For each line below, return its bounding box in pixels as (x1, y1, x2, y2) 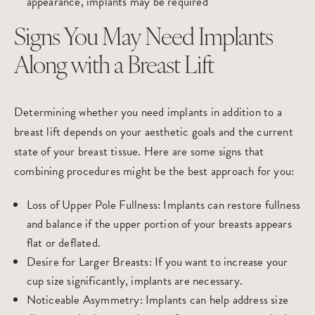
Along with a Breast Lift (14, 55, 214, 79)
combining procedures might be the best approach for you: (14, 162, 295, 180)
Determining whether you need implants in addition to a (14, 103, 282, 121)
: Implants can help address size (139, 290, 288, 309)
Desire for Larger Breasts (26, 252, 149, 271)
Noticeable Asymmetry (26, 290, 140, 309)
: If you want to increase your (148, 252, 288, 271)
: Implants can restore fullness (157, 195, 301, 214)
